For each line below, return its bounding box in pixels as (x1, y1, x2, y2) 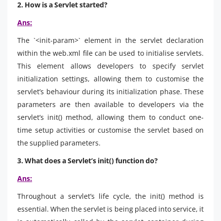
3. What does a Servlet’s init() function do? (17, 155, 158, 165)
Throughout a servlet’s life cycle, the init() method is (17, 191, 204, 201)
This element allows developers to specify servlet (17, 61, 204, 71)
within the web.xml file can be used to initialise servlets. (17, 48, 204, 58)
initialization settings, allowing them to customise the (17, 74, 204, 83)
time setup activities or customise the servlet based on (17, 125, 204, 135)
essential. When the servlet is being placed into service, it (17, 204, 204, 214)
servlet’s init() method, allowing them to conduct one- (17, 112, 204, 122)
